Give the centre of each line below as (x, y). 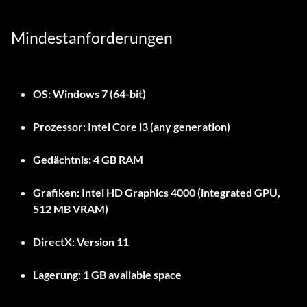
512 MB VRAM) (71, 209)
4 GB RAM (117, 160)
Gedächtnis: (62, 160)
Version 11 (102, 242)
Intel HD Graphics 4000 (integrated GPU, (180, 193)
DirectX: (54, 242)
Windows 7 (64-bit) (98, 94)
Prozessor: (59, 127)
